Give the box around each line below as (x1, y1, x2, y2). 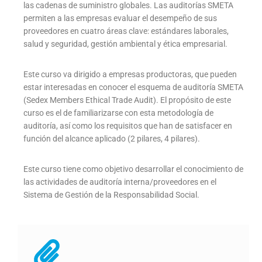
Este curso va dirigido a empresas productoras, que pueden (23, 70, 237, 80)
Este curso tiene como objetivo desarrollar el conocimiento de (23, 164, 243, 174)
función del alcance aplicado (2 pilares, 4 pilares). (23, 134, 200, 144)
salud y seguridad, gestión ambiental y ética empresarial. (23, 39, 227, 49)
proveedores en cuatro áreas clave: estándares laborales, (23, 26, 229, 36)
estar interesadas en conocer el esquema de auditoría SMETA (23, 82, 243, 92)
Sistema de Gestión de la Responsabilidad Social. (23, 190, 201, 200)
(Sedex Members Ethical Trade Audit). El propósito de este (23, 95, 231, 105)
